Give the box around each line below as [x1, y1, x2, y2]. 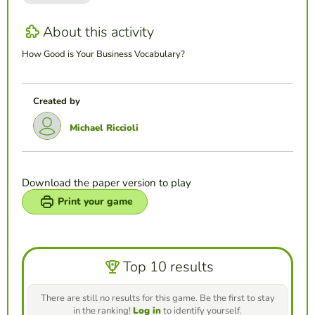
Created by [33, 95, 80, 108]
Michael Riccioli [70, 122, 139, 135]
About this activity [43, 22, 154, 41]
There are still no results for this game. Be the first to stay [40, 292, 275, 305]
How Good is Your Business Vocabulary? [22, 48, 185, 61]
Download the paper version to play [22, 176, 191, 191]
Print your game [58, 195, 133, 209]
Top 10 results [122, 257, 214, 276]
